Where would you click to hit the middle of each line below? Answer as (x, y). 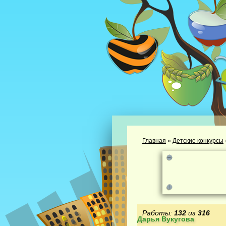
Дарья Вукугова (166, 219)
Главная (154, 141)
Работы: (158, 213)
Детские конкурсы (198, 141)
